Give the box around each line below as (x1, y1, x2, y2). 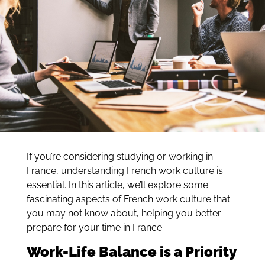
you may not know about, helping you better (26, 208, 221, 219)
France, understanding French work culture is (26, 165, 223, 177)
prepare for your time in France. (26, 222, 164, 234)
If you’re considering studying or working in (26, 151, 213, 163)
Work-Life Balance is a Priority (26, 243, 237, 260)
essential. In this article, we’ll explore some (26, 179, 208, 191)
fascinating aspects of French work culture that (26, 193, 230, 205)
